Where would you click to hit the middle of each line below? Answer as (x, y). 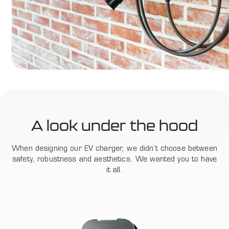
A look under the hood (114, 125)
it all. (114, 170)
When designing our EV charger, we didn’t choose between (114, 149)
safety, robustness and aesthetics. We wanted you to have (114, 159)
